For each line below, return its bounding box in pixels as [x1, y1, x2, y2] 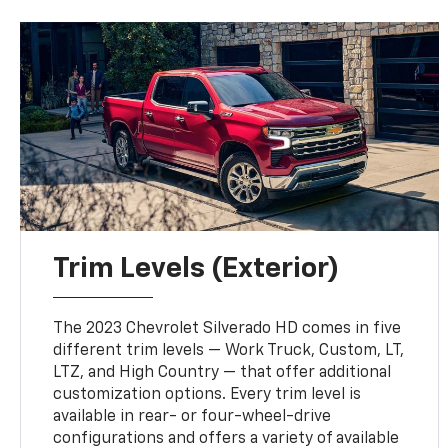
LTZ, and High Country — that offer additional [53, 364, 392, 381]
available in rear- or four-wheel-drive [53, 408, 332, 425]
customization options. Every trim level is [53, 386, 362, 403]
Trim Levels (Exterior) [53, 254, 340, 283]
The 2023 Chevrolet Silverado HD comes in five [53, 320, 402, 337]
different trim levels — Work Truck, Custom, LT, [53, 342, 405, 359]
